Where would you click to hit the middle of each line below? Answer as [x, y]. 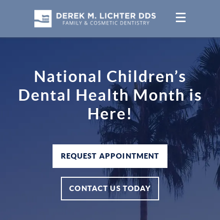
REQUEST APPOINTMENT [110, 156]
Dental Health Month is [110, 95]
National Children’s [110, 76]
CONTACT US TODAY [110, 188]
